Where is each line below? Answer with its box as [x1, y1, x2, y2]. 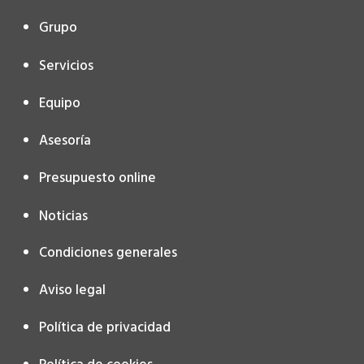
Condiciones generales [39, 241, 177, 264]
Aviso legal [39, 279, 106, 301]
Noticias [39, 205, 88, 227]
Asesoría [39, 130, 91, 153]
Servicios [39, 54, 93, 77]
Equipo [39, 92, 80, 115]
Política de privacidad [39, 317, 171, 340]
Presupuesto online [39, 167, 156, 190]
